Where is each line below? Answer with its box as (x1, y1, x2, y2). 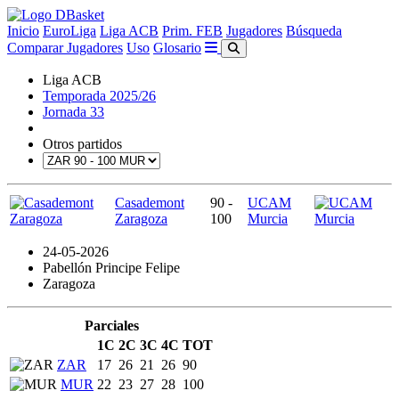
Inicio (7, 23, 39, 38)
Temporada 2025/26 (43, 88, 156, 103)
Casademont (115, 195, 184, 210)
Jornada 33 (43, 104, 104, 119)
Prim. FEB (162, 23, 223, 38)
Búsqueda (286, 23, 342, 38)
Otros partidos (43, 136, 122, 151)
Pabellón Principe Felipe (43, 260, 180, 275)
